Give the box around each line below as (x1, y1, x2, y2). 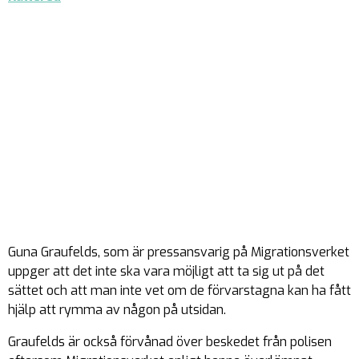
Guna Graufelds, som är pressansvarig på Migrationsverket (8, 244, 349, 260)
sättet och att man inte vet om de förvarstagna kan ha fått (8, 282, 351, 299)
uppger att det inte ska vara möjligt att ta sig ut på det (8, 263, 325, 280)
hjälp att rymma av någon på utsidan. (8, 301, 226, 318)
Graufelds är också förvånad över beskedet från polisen (8, 333, 332, 350)
